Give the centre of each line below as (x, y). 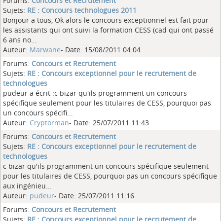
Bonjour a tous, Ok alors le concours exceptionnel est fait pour (106, 20)
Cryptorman (49, 123)
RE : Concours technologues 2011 (82, 10)
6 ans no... (20, 40)
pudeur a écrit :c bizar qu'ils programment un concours (95, 93)
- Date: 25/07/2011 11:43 (109, 123)
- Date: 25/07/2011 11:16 (94, 196)
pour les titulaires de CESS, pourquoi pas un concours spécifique (110, 176)
